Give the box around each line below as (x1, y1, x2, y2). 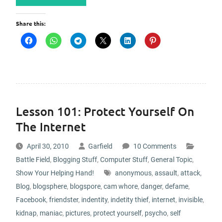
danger (140, 182, 162, 190)
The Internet (15, 119, 86, 134)
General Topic (150, 156, 192, 164)
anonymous (114, 169, 152, 177)
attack (180, 169, 200, 177)
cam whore (103, 182, 138, 190)
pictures (65, 209, 90, 217)
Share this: (15, 19, 46, 27)
